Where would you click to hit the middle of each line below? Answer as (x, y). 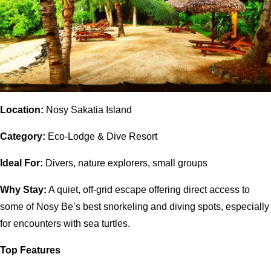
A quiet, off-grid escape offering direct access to (148, 190)
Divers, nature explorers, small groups (125, 163)
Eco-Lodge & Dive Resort (101, 137)
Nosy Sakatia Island (88, 110)
